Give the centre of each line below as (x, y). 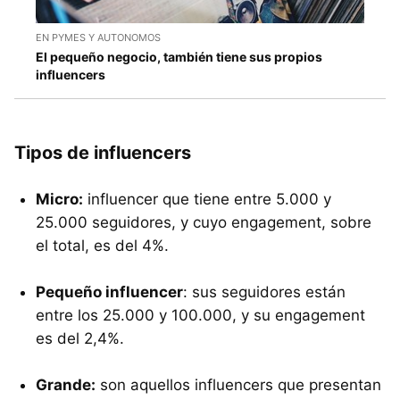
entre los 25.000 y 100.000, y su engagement (200, 316)
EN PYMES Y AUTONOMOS (98, 38)
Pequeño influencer (109, 292)
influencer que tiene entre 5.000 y (207, 200)
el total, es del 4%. (102, 246)
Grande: (66, 385)
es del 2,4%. (80, 339)
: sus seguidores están (264, 292)
